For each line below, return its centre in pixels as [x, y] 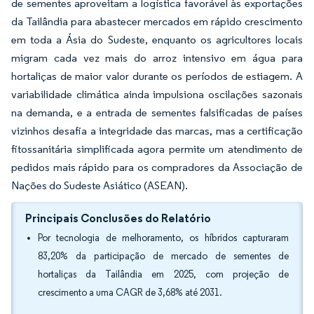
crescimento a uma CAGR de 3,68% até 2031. [130, 293]
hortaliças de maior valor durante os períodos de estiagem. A [157, 76]
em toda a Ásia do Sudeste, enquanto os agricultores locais [157, 40]
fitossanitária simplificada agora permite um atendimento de [157, 149]
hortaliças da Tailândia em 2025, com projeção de [163, 274]
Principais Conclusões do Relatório [118, 218]
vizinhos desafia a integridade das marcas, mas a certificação [157, 131]
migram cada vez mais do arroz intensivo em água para [157, 58]
